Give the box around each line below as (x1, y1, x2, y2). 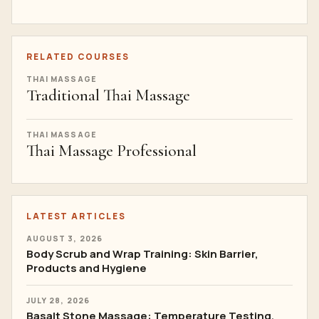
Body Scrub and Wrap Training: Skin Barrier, (26, 246, 258, 261)
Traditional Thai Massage (26, 85, 190, 105)
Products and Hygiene (26, 261, 147, 276)
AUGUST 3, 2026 (26, 234, 103, 244)
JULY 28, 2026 (26, 296, 90, 305)
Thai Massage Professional (26, 141, 197, 161)
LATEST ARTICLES (26, 210, 126, 222)
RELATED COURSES (26, 51, 130, 63)
